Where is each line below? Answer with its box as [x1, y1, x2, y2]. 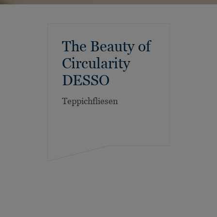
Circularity [62, 55, 130, 72]
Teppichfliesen [62, 96, 118, 106]
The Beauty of [62, 38, 151, 55]
